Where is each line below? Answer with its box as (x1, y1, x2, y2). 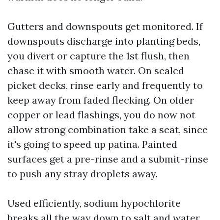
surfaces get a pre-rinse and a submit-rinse (7, 153, 208, 165)
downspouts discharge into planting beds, (7, 35, 200, 47)
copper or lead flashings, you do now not (7, 109, 195, 121)
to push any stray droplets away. (7, 167, 158, 180)
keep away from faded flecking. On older (7, 94, 194, 106)
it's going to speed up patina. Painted (7, 138, 177, 150)
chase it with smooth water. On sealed (7, 64, 184, 77)
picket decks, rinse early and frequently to (7, 79, 203, 91)
